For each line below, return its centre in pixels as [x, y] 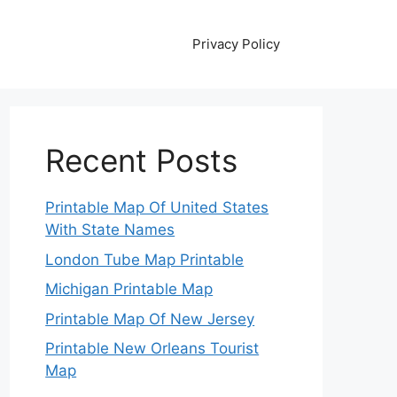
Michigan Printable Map [129, 289]
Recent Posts [142, 160]
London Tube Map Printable [145, 259]
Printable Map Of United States [157, 207]
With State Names [110, 230]
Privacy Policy [236, 44]
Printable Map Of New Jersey [150, 319]
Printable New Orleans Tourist [152, 348]
